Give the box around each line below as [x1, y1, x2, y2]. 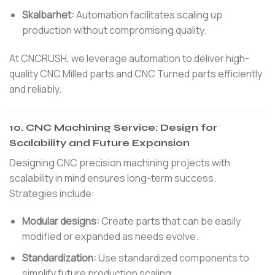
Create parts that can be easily [99, 214, 241, 228]
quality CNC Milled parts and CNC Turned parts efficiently [9, 66, 262, 80]
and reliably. [9, 82, 61, 96]
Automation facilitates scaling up [74, 8, 222, 22]
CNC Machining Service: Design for [26, 121, 217, 133]
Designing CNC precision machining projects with [9, 155, 230, 169]
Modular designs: [21, 214, 99, 228]
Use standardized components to [96, 251, 249, 265]
